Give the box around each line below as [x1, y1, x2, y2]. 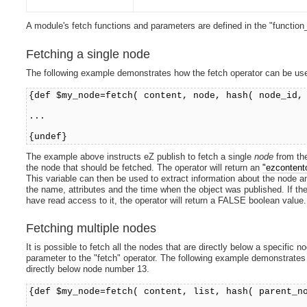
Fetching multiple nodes [26, 221, 157, 235]
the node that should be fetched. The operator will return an [26, 162, 263, 173]
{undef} [29, 131, 68, 142]
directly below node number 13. [26, 263, 150, 274]
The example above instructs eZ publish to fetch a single [26, 151, 255, 162]
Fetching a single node [26, 47, 151, 61]
